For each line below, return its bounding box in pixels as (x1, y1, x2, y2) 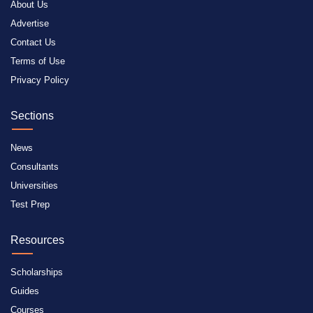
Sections (10, 110, 54, 122)
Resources (10, 234, 64, 247)
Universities (10, 180, 58, 191)
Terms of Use (10, 56, 65, 67)
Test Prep (10, 199, 50, 210)
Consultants (10, 161, 59, 173)
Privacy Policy (10, 75, 69, 86)
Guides (10, 286, 39, 297)
